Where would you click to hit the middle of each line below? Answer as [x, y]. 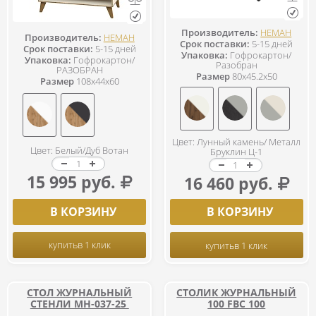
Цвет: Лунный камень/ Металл [237, 142]
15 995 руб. [72, 182]
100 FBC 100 [237, 304]
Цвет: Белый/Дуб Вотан [80, 150]
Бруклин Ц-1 [237, 152]
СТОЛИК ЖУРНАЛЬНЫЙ [237, 292]
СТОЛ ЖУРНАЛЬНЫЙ [80, 292]
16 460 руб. [228, 183]
